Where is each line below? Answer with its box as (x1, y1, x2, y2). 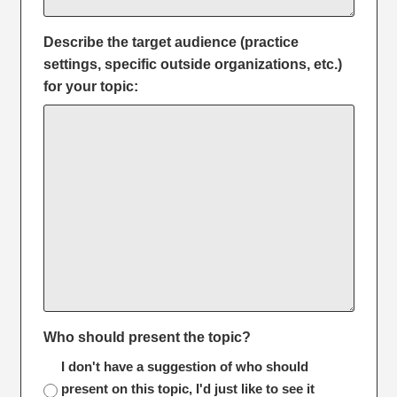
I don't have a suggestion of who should (60, 358, 308, 374)
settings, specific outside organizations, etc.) (43, 56, 342, 72)
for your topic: (43, 78, 138, 94)
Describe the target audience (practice (43, 34, 299, 50)
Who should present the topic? (43, 329, 251, 345)
